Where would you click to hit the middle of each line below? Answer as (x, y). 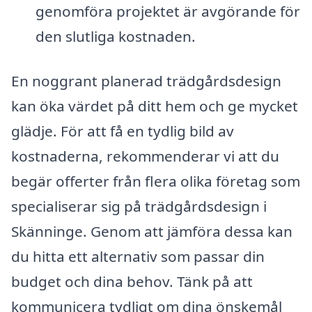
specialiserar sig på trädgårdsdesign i (139, 206)
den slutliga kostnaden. (115, 36)
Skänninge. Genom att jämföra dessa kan (152, 231)
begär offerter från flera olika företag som (156, 181)
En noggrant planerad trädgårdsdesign (146, 80)
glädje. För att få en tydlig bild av (123, 131)
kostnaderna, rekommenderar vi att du (145, 156)
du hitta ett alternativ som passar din (138, 256)
